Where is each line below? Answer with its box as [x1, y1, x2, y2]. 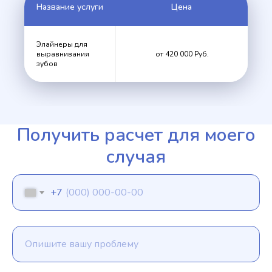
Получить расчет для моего [16, 123, 256, 148]
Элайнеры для [36, 39, 87, 49]
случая [106, 144, 166, 169]
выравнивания [36, 49, 89, 59]
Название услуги [36, 1, 103, 13]
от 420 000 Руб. [155, 49, 209, 59]
